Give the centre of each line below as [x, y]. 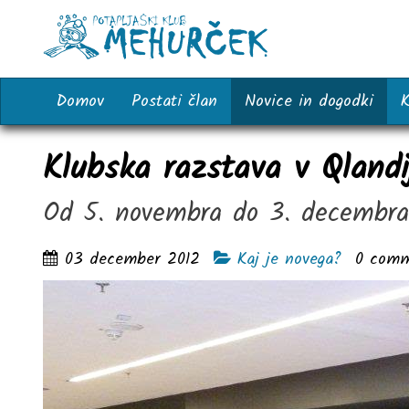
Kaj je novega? [289, 260]
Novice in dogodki [309, 101]
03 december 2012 [132, 260]
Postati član [174, 101]
